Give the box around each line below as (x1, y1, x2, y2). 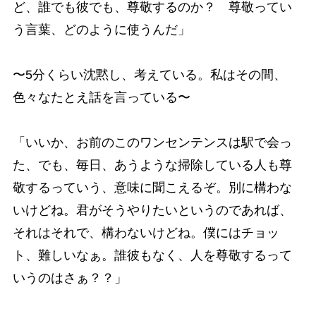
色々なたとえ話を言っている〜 (12, 90, 190, 104)
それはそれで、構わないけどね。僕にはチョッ (12, 225, 279, 240)
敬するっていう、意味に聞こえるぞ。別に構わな (12, 180, 292, 195)
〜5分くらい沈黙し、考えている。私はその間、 (12, 67, 286, 82)
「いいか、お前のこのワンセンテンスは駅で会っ (12, 135, 292, 150)
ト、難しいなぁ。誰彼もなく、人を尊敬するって (12, 248, 292, 262)
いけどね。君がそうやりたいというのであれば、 (12, 202, 292, 217)
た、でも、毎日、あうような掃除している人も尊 (12, 157, 292, 172)
